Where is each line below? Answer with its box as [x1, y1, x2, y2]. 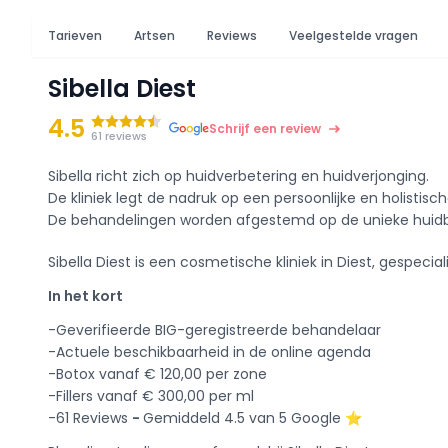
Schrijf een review [209, 120, 321, 137]
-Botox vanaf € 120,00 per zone [48, 364, 267, 384]
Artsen [134, 27, 175, 44]
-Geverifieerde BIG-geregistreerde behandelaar [48, 320, 381, 340]
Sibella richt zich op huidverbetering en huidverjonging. [48, 166, 429, 186]
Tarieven [48, 27, 102, 44]
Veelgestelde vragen [289, 27, 418, 44]
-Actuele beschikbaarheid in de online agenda [48, 342, 371, 362]
